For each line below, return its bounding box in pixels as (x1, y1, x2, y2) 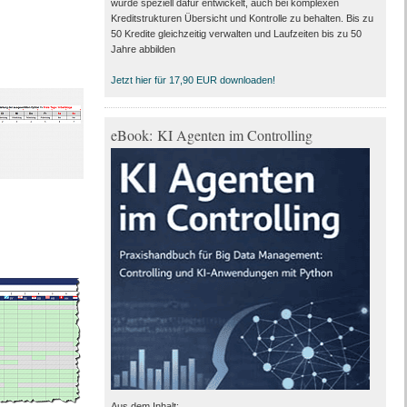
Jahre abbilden (110, 44, 175, 55)
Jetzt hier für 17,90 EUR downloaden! (110, 74, 275, 85)
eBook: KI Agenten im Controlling (110, 125, 313, 144)
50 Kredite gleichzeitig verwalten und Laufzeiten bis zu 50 (110, 28, 362, 39)
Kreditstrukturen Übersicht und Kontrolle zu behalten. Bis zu (110, 13, 373, 24)
